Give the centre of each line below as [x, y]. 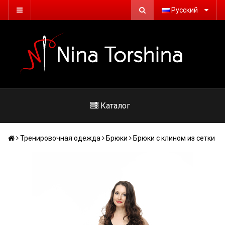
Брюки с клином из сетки [174, 138]
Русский [185, 10]
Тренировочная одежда [60, 138]
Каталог [115, 106]
